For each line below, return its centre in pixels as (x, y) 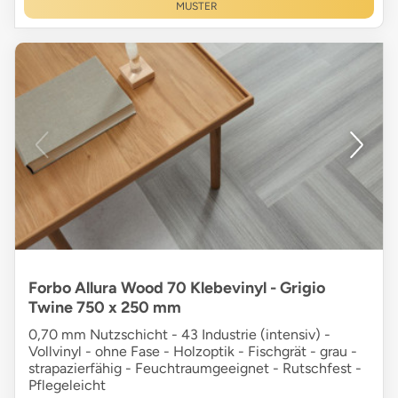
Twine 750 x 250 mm (105, 307)
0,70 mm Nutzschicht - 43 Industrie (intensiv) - (179, 334)
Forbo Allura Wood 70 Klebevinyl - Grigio (177, 287)
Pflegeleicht (67, 385)
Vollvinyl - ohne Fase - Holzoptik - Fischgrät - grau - (193, 351)
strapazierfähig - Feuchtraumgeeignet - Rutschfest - (195, 368)
